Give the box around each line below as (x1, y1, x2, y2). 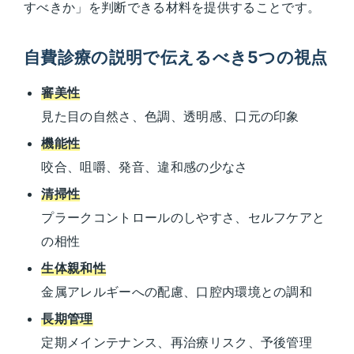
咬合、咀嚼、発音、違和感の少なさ (41, 159, 248, 175)
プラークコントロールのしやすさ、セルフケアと (41, 209, 326, 226)
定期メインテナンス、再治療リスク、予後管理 (41, 334, 313, 351)
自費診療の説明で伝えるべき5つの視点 (24, 47, 328, 68)
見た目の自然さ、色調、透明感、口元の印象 (41, 108, 299, 125)
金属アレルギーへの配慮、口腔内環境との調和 (41, 284, 313, 300)
